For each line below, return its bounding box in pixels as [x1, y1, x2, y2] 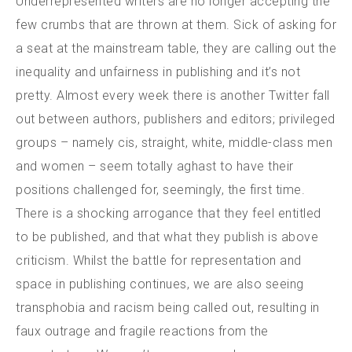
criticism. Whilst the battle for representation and [16, 253, 302, 268]
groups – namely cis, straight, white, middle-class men [16, 135, 332, 150]
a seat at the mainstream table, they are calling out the [16, 41, 336, 56]
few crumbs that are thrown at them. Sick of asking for [16, 17, 336, 32]
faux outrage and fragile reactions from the [16, 324, 269, 339]
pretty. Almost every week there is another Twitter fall [16, 88, 330, 103]
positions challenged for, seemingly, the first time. [16, 182, 305, 197]
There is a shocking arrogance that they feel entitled [16, 206, 321, 221]
